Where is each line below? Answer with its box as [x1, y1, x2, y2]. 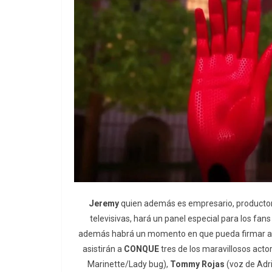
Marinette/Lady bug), [87, 259, 170, 269]
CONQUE [123, 243, 159, 254]
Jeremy [88, 198, 119, 208]
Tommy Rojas [170, 259, 225, 269]
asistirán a [82, 243, 124, 254]
